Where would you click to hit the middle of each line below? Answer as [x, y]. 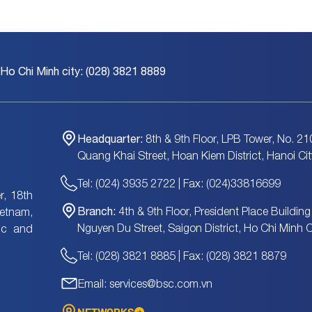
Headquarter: [111, 139]
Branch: [96, 211]
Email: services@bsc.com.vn [145, 283]
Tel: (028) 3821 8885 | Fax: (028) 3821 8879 [181, 256]
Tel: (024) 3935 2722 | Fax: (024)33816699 [179, 183]
